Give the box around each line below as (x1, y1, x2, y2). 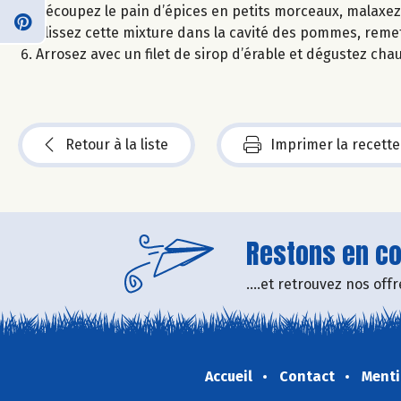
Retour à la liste (65, 135, 168, 153)
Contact (278, 367, 335, 385)
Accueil (204, 367, 252, 385)
